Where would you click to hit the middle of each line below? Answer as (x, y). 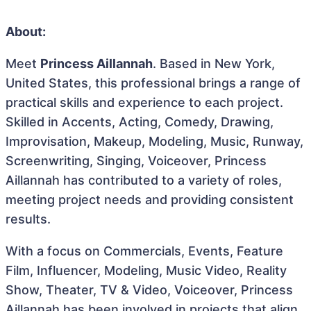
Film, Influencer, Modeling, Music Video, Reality (146, 270)
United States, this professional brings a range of (153, 83)
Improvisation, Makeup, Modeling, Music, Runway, (154, 141)
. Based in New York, (214, 64)
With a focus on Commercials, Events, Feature (144, 251)
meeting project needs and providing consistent (150, 200)
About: (26, 32)
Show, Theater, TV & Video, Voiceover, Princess (149, 290)
